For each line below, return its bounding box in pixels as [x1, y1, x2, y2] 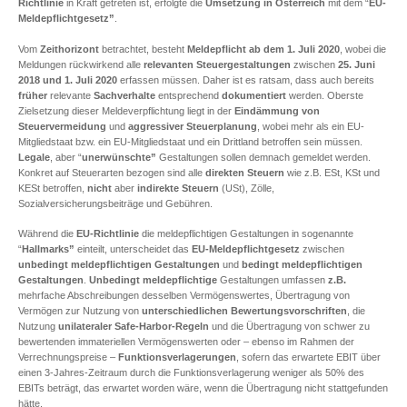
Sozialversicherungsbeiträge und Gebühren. [18, 197, 213, 209]
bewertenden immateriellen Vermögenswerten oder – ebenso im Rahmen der [18, 336, 354, 348]
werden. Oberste [286, 89, 363, 101]
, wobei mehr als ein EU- [257, 120, 364, 132]
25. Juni [338, 58, 375, 70]
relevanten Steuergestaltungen [144, 58, 291, 70]
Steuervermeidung [18, 120, 106, 132]
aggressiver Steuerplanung [128, 120, 257, 132]
